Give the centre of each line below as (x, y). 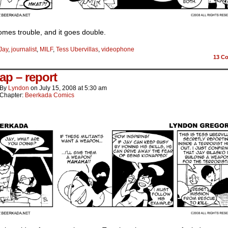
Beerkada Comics (50, 95)
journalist (24, 49)
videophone (118, 49)
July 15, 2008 (58, 88)
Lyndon (19, 88)
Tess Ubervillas (77, 49)
